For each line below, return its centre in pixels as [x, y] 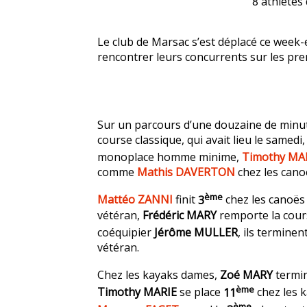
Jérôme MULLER [196, 232]
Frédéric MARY [180, 215]
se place [200, 292]
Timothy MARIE [137, 292]
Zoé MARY [246, 275]
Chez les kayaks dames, [159, 275]
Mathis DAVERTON [186, 172]
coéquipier [126, 232]
